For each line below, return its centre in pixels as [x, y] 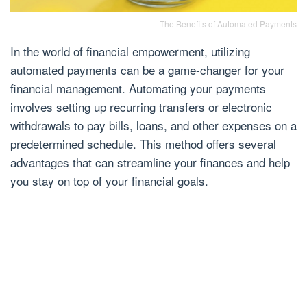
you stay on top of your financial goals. [109, 180]
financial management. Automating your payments [138, 88]
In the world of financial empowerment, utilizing [130, 51]
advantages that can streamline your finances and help [150, 162]
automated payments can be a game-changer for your [147, 69]
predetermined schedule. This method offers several [143, 143]
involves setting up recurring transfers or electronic [141, 106]
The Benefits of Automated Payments [228, 23]
